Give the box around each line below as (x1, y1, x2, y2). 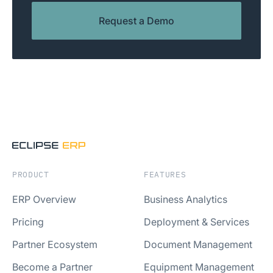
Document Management (144, 238, 252, 250)
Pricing (12, 216, 44, 228)
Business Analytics (144, 193, 227, 206)
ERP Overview (12, 193, 76, 206)
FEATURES (144, 169, 186, 180)
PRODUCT (12, 169, 49, 180)
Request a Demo (99, 14, 174, 27)
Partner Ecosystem (12, 238, 97, 250)
